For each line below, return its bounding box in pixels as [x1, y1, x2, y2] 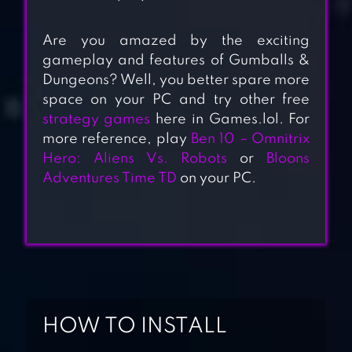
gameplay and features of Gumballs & [42, 53, 310, 68]
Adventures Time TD [42, 171, 177, 186]
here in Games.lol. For [150, 112, 310, 127]
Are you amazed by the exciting [42, 34, 310, 49]
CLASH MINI [141, 298, 247, 315]
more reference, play [42, 132, 191, 147]
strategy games [42, 112, 151, 127]
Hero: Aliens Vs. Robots [42, 152, 228, 167]
